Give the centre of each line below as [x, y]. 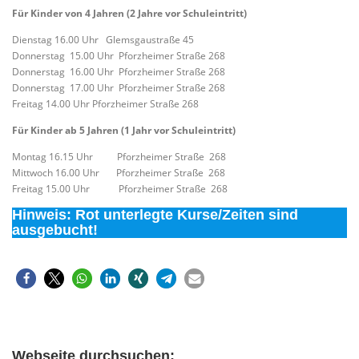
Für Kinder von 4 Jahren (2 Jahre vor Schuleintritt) [129, 13]
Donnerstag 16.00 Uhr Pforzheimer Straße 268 [119, 71]
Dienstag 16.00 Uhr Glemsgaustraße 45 [104, 39]
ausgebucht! [55, 230]
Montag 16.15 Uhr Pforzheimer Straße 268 [119, 157]
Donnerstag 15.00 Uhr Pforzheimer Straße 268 [119, 55]
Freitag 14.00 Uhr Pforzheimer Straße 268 [105, 103]
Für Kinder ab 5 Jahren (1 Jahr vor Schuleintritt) [124, 130]
